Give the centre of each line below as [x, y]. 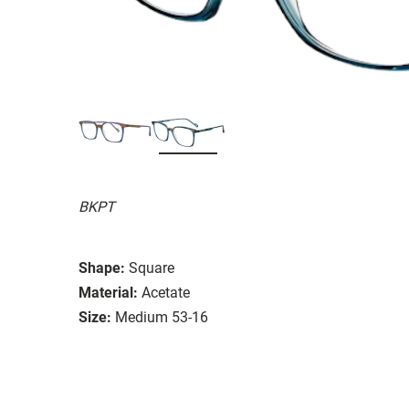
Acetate [166, 292]
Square [152, 267]
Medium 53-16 [162, 317]
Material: [108, 292]
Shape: [102, 267]
